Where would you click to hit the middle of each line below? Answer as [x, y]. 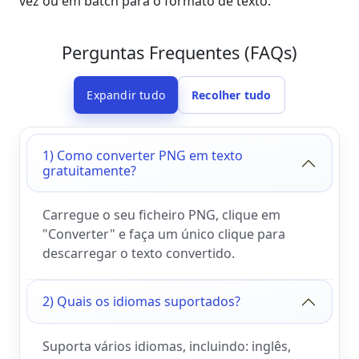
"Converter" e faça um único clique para [164, 234]
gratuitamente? [89, 170]
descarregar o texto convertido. [139, 254]
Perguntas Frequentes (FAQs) [179, 52]
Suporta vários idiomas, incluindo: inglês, [167, 347]
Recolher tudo [232, 95]
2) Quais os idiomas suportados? [141, 302]
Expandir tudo [126, 95]
